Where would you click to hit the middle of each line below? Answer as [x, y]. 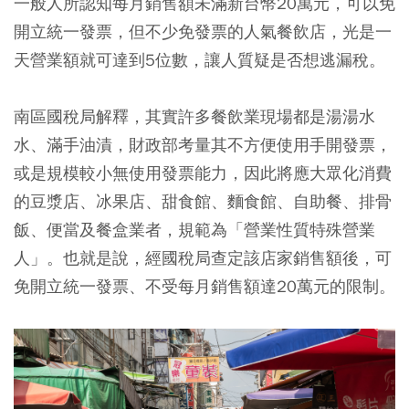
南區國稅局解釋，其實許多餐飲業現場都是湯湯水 [194, 117]
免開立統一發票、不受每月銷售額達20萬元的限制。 [204, 287]
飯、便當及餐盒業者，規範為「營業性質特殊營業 [194, 230]
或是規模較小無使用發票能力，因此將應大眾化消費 [203, 173]
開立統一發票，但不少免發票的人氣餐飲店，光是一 [203, 32]
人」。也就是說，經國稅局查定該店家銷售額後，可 [203, 258]
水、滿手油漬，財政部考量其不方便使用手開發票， [203, 145]
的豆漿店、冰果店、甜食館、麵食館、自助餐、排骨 [203, 202]
